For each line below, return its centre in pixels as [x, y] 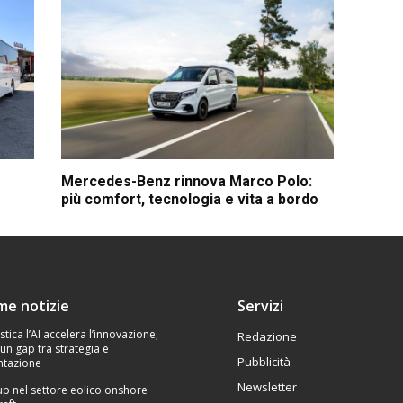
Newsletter [267, 386]
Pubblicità [264, 361]
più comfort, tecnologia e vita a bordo [190, 199]
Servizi [260, 305]
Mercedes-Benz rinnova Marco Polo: [187, 181]
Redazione [267, 336]
